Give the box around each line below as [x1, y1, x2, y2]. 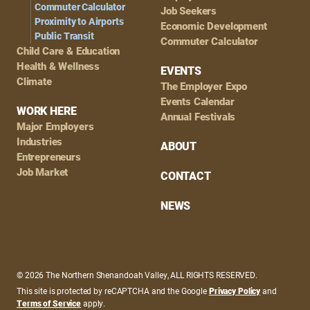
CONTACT [161, 169, 211, 183]
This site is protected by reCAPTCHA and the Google [17, 285, 209, 297]
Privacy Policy [208, 285, 261, 297]
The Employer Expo [161, 80, 248, 93]
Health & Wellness [17, 60, 100, 73]
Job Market [17, 165, 69, 179]
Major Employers [17, 120, 94, 134]
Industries [17, 135, 63, 149]
